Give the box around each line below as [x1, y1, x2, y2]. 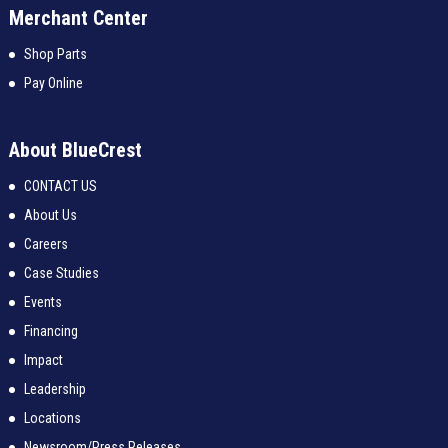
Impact [23, 352, 63, 369]
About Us [23, 207, 77, 224]
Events [23, 294, 62, 311]
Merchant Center [8, 6, 148, 31]
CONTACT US [23, 178, 97, 195]
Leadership [23, 381, 86, 398]
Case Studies [23, 265, 99, 282]
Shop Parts [23, 46, 87, 63]
